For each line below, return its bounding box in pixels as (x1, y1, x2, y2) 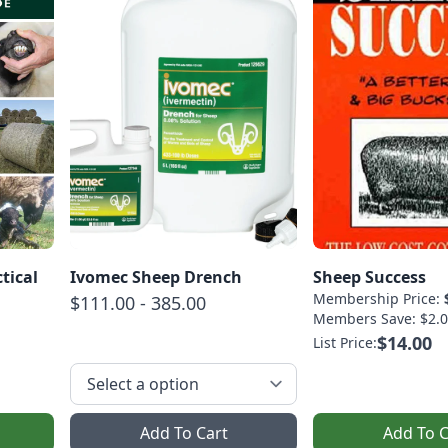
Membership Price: (313, 289, 444, 309)
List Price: (313, 333, 377, 353)
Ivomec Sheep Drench (70, 266, 242, 289)
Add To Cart (139, 422, 228, 445)
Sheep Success (313, 266, 426, 289)
